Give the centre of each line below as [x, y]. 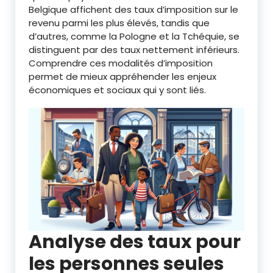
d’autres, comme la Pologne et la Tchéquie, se [134, 36]
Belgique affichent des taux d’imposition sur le [133, 9]
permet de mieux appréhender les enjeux [122, 76]
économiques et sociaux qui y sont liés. [117, 90]
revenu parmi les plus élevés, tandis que [119, 23]
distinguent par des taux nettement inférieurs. [134, 49]
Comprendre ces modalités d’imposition [121, 63]
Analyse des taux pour [135, 242]
